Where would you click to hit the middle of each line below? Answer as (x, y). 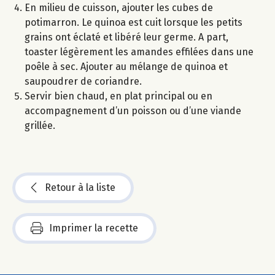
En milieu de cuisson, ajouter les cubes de (119, 8)
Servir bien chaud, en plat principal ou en (118, 96)
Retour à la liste (80, 188)
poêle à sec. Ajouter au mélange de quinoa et (126, 67)
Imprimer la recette (94, 228)
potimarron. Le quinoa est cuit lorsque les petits (134, 23)
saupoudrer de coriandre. (83, 82)
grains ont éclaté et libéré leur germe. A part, (126, 37)
